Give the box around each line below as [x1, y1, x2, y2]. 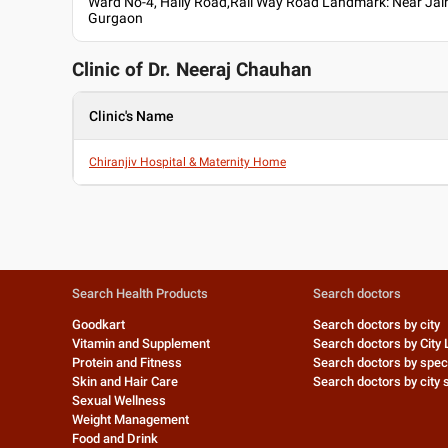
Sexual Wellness [72, 393, 166, 408]
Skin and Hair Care [72, 374, 178, 389]
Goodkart [72, 317, 125, 332]
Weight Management [72, 412, 189, 427]
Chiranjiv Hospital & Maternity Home [89, 155, 286, 169]
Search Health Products [72, 286, 208, 301]
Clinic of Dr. [72, 59, 176, 81]
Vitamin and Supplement [72, 336, 210, 351]
